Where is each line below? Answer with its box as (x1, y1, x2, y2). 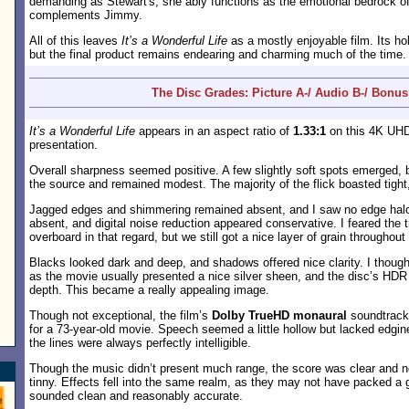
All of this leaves (29, 34, 121, 47)
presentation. (29, 138, 98, 152)
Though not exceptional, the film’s (29, 309, 212, 322)
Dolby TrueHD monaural (212, 309, 347, 322)
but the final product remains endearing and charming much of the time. (29, 47, 406, 61)
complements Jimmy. (29, 8, 142, 22)
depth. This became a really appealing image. (29, 283, 269, 297)
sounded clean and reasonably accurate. (29, 389, 243, 403)
